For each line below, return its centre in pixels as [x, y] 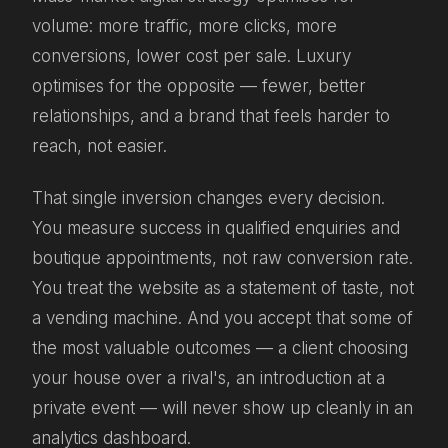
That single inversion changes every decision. [208, 198]
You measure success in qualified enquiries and [216, 228]
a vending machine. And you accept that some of [222, 318]
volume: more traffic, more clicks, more [184, 25]
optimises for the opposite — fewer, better [199, 85]
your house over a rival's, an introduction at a [208, 378]
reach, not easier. [99, 145]
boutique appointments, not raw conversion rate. [222, 258]
